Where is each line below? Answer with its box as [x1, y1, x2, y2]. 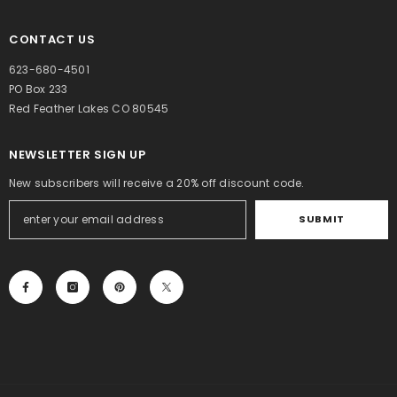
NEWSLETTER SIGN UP [9, 145, 146, 163]
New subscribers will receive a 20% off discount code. [9, 175, 305, 191]
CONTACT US [9, 30, 96, 48]
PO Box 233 [9, 81, 68, 97]
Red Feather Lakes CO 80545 [9, 100, 169, 116]
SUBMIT [299, 212, 345, 227]
